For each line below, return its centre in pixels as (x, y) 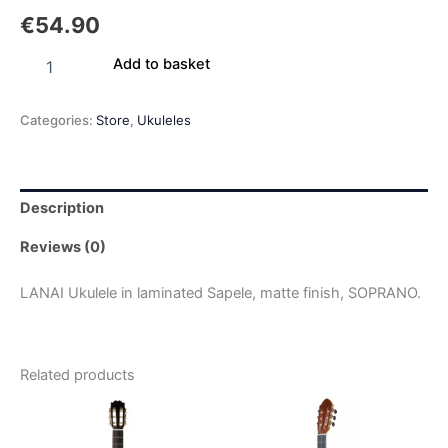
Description (62, 208)
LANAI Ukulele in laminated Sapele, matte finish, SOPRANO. (220, 292)
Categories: (58, 119)
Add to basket (161, 64)
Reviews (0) (63, 246)
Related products (77, 375)
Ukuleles (164, 119)
